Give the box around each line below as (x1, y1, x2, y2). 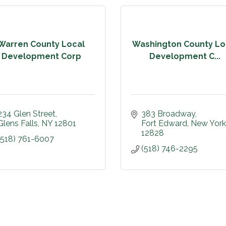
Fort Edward (141, 119, 187, 128)
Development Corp (1, 51, 81, 61)
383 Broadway (141, 109, 195, 119)
